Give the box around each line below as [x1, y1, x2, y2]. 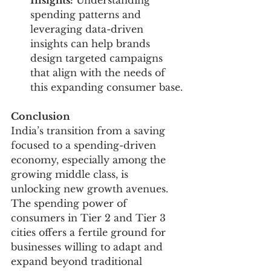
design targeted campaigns [30, 52, 166, 65]
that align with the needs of [30, 67, 168, 79]
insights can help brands [30, 38, 153, 50]
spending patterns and [30, 8, 144, 21]
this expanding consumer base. [30, 81, 183, 94]
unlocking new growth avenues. [11, 183, 171, 195]
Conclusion [11, 110, 70, 123]
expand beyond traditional [11, 255, 145, 268]
